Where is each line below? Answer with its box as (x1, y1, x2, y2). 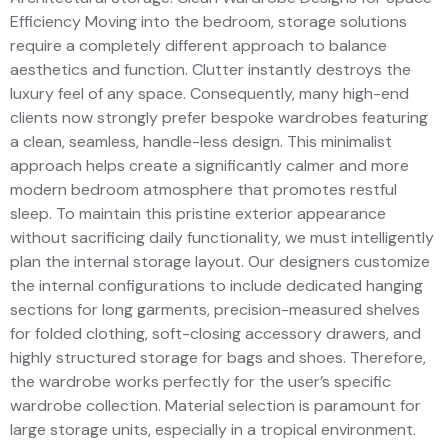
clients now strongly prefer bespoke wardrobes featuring (10, 106, 428, 128)
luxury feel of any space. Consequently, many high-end (10, 82, 409, 104)
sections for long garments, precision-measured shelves (10, 298, 420, 320)
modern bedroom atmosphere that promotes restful (10, 178, 397, 200)
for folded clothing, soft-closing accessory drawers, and (10, 322, 421, 344)
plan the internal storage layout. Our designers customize (10, 250, 430, 272)
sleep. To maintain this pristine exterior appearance (10, 202, 386, 224)
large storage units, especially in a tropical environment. (10, 418, 416, 440)
